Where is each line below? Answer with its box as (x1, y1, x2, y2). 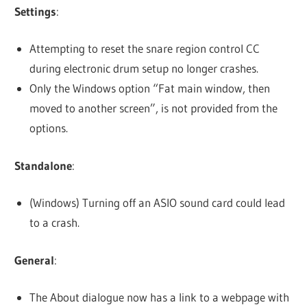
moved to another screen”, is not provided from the (29, 101, 278, 116)
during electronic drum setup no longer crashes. (29, 61, 258, 76)
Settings (14, 3, 57, 19)
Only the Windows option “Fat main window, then (29, 81, 270, 96)
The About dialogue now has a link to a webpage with (29, 290, 289, 305)
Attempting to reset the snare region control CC (29, 41, 260, 56)
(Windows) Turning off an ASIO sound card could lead (29, 195, 285, 210)
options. (29, 121, 68, 136)
